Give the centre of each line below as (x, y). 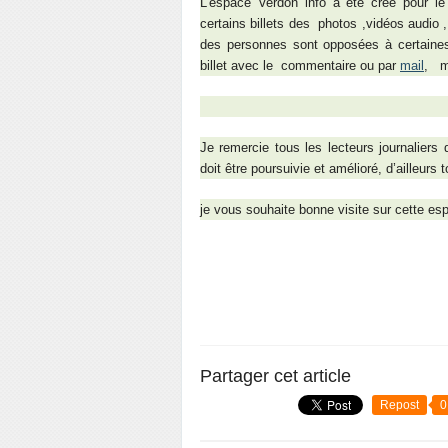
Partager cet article (275, 376)
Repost (399, 405)
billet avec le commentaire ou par (298, 65)
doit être (223, 168)
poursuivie (280, 168)
